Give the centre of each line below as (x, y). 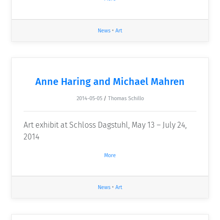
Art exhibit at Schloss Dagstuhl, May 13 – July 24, (105, 125)
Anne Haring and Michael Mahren (110, 82)
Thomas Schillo (126, 99)
